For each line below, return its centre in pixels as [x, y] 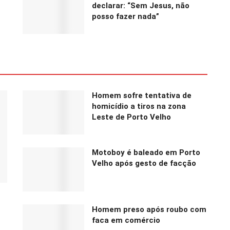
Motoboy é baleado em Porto [146, 152]
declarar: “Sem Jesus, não [141, 6]
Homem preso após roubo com [149, 209]
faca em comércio [126, 220]
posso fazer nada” [126, 17]
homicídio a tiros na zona [139, 107]
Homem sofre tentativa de [142, 96]
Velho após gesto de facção [144, 163]
